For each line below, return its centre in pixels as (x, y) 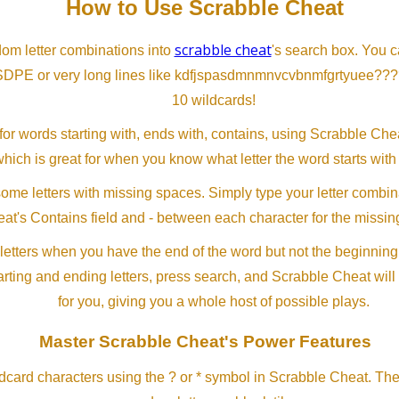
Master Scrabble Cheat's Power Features (205, 342)
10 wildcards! (214, 101)
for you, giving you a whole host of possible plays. (214, 302)
